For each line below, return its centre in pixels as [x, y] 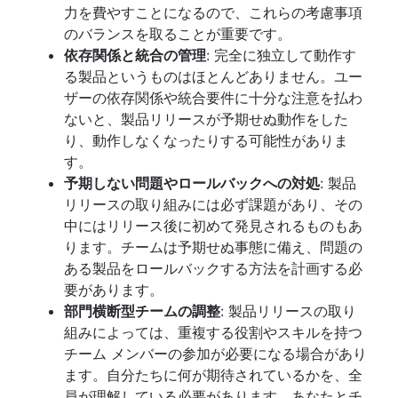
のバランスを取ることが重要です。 [178, 33]
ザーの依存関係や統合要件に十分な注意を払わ [213, 97]
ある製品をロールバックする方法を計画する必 [213, 268]
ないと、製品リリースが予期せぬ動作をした [206, 119]
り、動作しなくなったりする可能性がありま [206, 140]
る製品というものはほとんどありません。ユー [213, 76]
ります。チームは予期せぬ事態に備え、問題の [213, 247]
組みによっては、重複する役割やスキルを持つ [213, 332]
